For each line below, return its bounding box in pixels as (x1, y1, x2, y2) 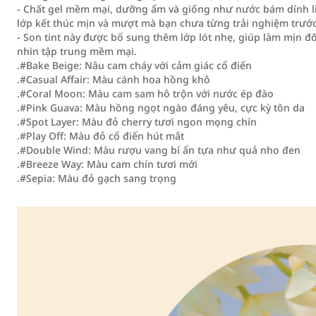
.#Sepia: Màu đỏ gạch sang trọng (17, 171, 176, 185)
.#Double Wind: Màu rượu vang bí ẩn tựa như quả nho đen (17, 143, 300, 157)
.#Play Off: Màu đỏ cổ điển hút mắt (17, 129, 184, 142)
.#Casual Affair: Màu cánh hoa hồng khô (17, 73, 210, 86)
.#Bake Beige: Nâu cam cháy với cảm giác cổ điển (17, 59, 252, 72)
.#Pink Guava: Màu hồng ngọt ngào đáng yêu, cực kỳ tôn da (17, 101, 305, 114)
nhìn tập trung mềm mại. (17, 44, 137, 58)
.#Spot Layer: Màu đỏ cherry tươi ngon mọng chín (17, 115, 257, 128)
